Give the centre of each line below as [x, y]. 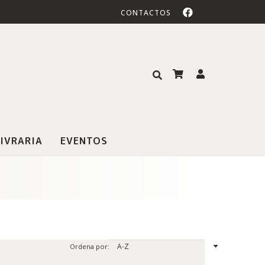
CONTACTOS [146, 12]
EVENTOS [84, 141]
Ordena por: [89, 246]
